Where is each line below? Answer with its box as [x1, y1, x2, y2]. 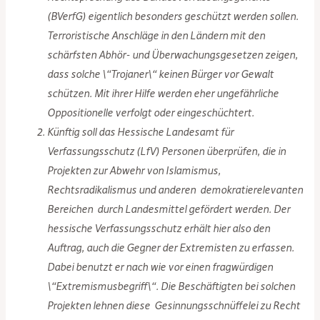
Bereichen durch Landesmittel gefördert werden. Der [47, 202, 291, 216]
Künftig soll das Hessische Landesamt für [47, 125, 234, 139]
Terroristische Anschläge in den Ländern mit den [47, 29, 266, 42]
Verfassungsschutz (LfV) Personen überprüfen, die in [47, 144, 286, 158]
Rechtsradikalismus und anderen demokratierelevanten [47, 183, 304, 196]
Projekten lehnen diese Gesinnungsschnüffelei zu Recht [47, 299, 301, 312]
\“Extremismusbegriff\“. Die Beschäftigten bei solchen [47, 279, 296, 293]
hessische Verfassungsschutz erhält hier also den [47, 221, 271, 235]
